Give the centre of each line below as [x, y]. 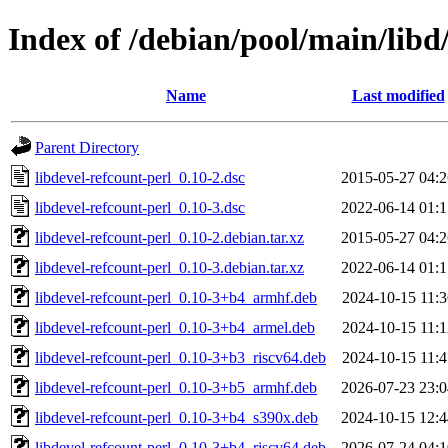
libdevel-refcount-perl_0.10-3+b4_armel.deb [175, 327]
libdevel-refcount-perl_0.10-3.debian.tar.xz [169, 267]
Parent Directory [87, 147]
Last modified [398, 95]
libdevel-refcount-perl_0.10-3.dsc [140, 207]
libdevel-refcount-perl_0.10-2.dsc [140, 177]
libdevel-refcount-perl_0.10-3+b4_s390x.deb [176, 417]
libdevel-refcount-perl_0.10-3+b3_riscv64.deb [180, 357]
